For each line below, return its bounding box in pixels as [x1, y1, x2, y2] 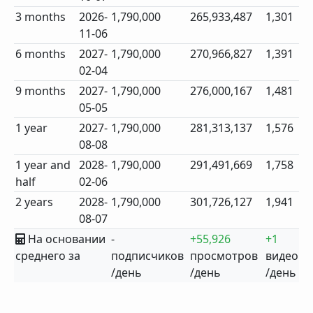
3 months [15, 9, 66, 24]
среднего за [15, 248, 81, 263]
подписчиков [111, 248, 184, 263]
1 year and [15, 157, 71, 173]
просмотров [190, 248, 259, 263]
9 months [15, 83, 66, 99]
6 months [15, 46, 66, 61]
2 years [15, 194, 54, 210]
